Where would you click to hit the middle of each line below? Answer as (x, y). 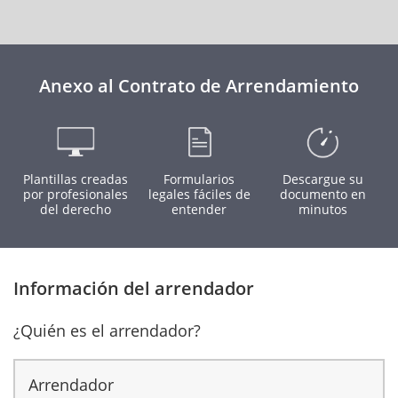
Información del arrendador (134, 288)
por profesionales (75, 194)
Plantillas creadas (75, 179)
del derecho (75, 209)
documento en (322, 194)
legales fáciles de (199, 194)
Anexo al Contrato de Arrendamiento (199, 86)
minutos (322, 209)
